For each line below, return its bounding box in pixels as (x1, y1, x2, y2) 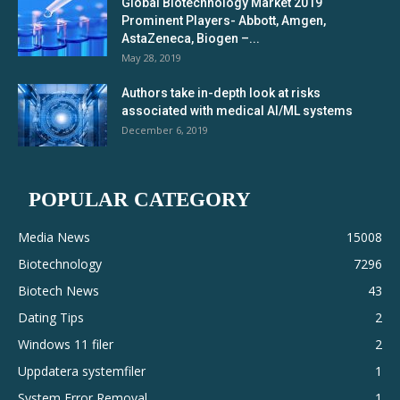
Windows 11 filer (18, 335, 113, 353)
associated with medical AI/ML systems (121, 103, 353, 118)
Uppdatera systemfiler (18, 362, 146, 379)
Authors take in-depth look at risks (121, 85, 321, 100)
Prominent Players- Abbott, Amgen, (121, 12, 326, 28)
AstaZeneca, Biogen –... (121, 30, 260, 46)
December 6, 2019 (121, 122, 208, 137)
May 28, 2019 (121, 50, 181, 64)
